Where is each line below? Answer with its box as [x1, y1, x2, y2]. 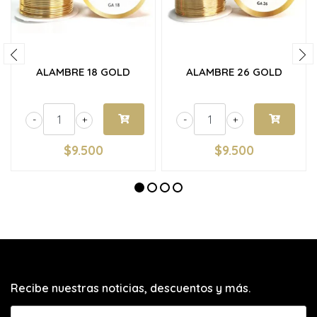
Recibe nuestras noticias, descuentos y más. [11, 281, 250, 295]
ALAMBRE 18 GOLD [36, 65, 130, 79]
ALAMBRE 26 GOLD [185, 65, 282, 79]
